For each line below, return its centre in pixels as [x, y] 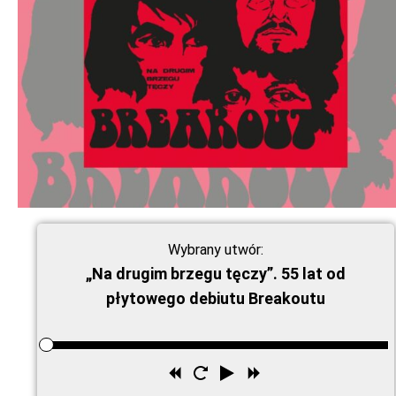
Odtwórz [269, 375]
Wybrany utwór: [216, 249]
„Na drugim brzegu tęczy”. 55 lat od [216, 273]
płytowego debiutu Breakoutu [216, 298]
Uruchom [245, 375]
